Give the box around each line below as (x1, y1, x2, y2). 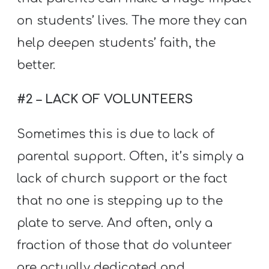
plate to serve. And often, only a (17, 216, 213, 230)
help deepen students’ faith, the (17, 36, 216, 50)
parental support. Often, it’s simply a (17, 149, 244, 163)
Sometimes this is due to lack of (17, 127, 215, 141)
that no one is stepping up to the (17, 193, 223, 208)
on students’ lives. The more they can (17, 14, 248, 28)
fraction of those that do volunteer (17, 238, 232, 252)
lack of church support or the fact (17, 171, 228, 186)
